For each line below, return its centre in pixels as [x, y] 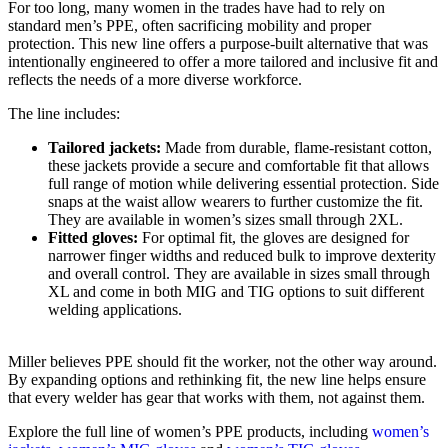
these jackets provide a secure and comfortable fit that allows [238, 166]
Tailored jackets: [104, 148]
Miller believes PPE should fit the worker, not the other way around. [222, 362]
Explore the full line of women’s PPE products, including [190, 432]
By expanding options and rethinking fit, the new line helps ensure [217, 380]
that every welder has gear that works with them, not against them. [216, 398]
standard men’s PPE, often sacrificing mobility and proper [189, 26]
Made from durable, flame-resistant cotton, [296, 148]
